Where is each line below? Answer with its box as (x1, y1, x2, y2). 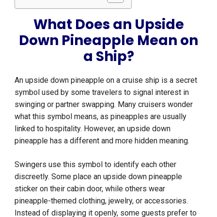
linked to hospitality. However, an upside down (15, 124, 170, 134)
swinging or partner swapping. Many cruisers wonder (15, 100, 193, 109)
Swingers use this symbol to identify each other (15, 160, 176, 170)
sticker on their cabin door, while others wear (15, 184, 165, 194)
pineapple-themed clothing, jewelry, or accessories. (15, 196, 188, 206)
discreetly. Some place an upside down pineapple (15, 172, 182, 182)
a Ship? (83, 47, 134, 66)
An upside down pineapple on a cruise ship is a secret (15, 76, 197, 85)
